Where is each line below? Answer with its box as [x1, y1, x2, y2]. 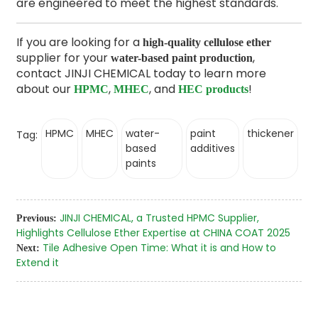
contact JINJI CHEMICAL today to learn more [16, 65, 266, 82]
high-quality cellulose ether [142, 35, 271, 48]
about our [16, 80, 74, 97]
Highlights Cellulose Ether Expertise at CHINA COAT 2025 [16, 225, 290, 240]
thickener [247, 126, 295, 141]
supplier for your [16, 49, 111, 66]
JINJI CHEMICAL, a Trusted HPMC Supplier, [59, 210, 259, 225]
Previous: [16, 212, 57, 224]
